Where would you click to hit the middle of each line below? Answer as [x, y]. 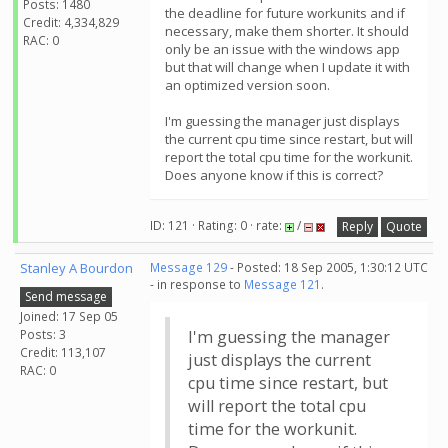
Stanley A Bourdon [76, 268]
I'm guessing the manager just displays [282, 121]
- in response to [197, 284]
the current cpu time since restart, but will [289, 139]
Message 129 [188, 267]
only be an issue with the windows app [282, 49]
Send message [66, 296]
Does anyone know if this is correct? [274, 175]
